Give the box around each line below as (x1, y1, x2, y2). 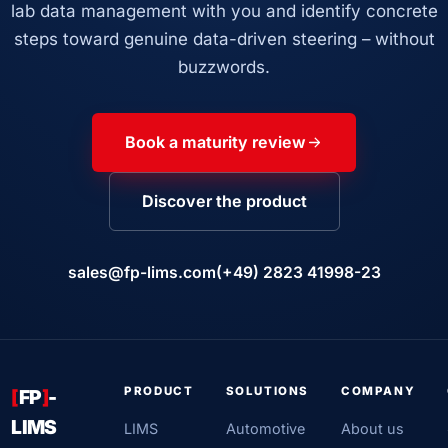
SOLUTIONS (225, 383, 310, 398)
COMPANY (341, 383, 416, 398)
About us (341, 419, 405, 437)
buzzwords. (178, 56, 270, 77)
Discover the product (141, 190, 307, 211)
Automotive (225, 419, 305, 437)
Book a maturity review (125, 131, 307, 152)
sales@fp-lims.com (67, 262, 216, 282)
